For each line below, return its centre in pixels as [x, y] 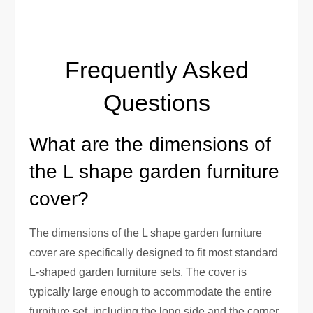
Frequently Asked [156, 70]
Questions [156, 102]
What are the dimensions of [151, 144]
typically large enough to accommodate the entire [151, 291]
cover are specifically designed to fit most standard [154, 252]
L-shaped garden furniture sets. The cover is [138, 272]
